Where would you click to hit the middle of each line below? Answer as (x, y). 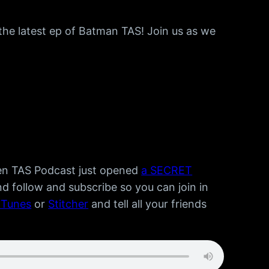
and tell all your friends (148, 204)
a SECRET (167, 171)
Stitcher (68, 204)
